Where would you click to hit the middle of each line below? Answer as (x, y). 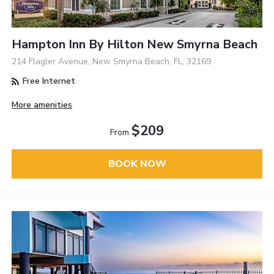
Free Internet (48, 81)
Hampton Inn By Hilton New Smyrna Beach (135, 45)
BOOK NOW (137, 164)
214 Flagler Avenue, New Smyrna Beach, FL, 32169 (112, 62)
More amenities (42, 105)
